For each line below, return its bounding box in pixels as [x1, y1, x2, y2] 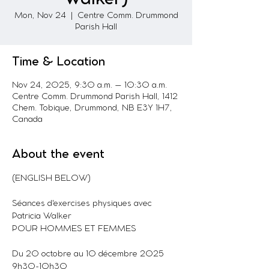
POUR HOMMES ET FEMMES [12, 225, 136, 233]
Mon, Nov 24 [14, 12, 66, 20]
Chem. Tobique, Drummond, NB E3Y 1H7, [12, 104, 172, 112]
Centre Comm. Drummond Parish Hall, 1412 [12, 93, 178, 101]
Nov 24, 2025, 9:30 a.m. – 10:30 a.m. [12, 82, 167, 89]
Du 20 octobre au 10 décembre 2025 [12, 250, 164, 258]
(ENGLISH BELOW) [12, 175, 91, 183]
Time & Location [12, 56, 105, 68]
